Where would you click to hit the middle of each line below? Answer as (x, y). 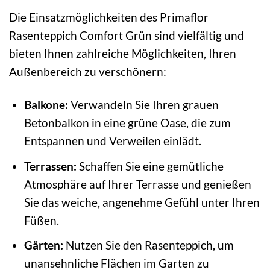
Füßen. (41, 220)
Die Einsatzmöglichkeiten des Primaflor (109, 17)
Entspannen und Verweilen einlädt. (112, 141)
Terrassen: (50, 166)
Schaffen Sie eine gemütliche (150, 166)
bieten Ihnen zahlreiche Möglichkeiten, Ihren (123, 54)
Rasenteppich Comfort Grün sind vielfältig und (127, 36)
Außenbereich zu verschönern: (88, 72)
